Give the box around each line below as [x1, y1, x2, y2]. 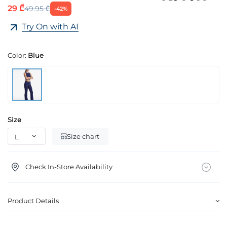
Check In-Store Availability [25, 162, 112, 171]
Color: [8, 51, 28, 59]
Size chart [67, 132, 100, 140]
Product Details [8, 196, 59, 205]
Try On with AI [22, 22, 79, 32]
